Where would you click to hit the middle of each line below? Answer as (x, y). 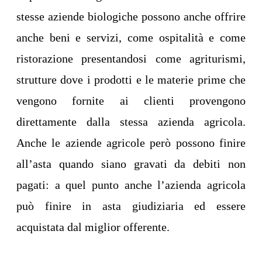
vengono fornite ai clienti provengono (131, 101)
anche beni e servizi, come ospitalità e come (131, 38)
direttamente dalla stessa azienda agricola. (131, 122)
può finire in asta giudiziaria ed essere (131, 206)
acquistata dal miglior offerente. (93, 227)
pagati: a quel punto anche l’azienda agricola (131, 185)
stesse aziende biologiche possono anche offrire (131, 17)
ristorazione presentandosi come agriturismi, (131, 59)
